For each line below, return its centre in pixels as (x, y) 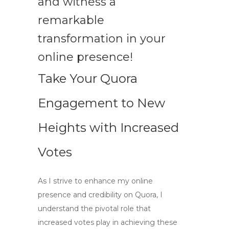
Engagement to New (101, 103)
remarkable (71, 20)
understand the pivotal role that (94, 209)
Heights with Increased (108, 128)
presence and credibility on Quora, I (100, 195)
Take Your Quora (88, 78)
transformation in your (102, 39)
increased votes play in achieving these (108, 222)
